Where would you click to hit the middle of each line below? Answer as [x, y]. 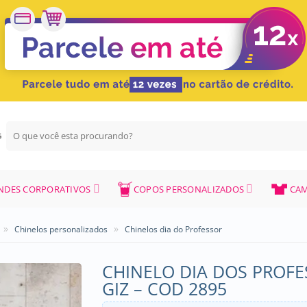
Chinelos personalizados [61, 229]
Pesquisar [26, 127]
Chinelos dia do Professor [173, 229]
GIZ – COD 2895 [164, 288]
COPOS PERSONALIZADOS [189, 189]
